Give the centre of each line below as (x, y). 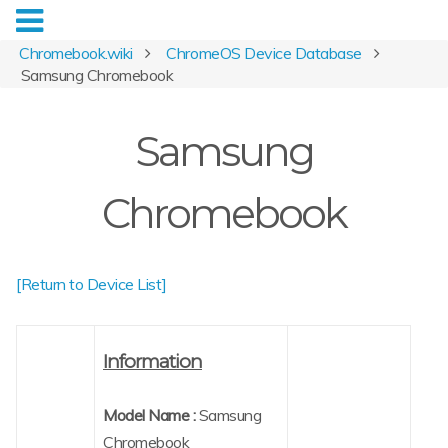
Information (152, 361)
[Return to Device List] (91, 284)
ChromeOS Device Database (264, 53)
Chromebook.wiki (76, 53)
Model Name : (149, 415)
